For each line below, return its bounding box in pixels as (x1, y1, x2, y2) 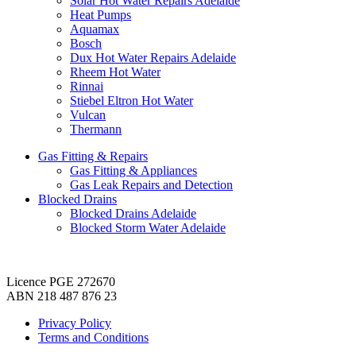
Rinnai (70, 79, 103, 93)
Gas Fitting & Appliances (70, 163, 197, 177)
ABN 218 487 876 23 (6, 288, 117, 303)
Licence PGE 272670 (6, 274, 115, 288)
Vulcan (70, 107, 106, 122)
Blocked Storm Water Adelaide (70, 220, 226, 234)
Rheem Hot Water (70, 64, 161, 79)
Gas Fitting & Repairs (38, 149, 148, 163)
